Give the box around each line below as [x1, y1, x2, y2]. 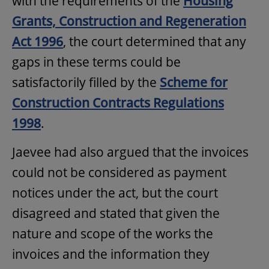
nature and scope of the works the [12, 225, 213, 242]
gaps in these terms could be [12, 53, 181, 70]
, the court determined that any [63, 32, 246, 50]
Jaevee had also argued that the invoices [12, 143, 249, 160]
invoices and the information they [12, 245, 210, 262]
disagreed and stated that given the [12, 204, 220, 222]
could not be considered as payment [12, 163, 226, 181]
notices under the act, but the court [12, 184, 218, 201]
